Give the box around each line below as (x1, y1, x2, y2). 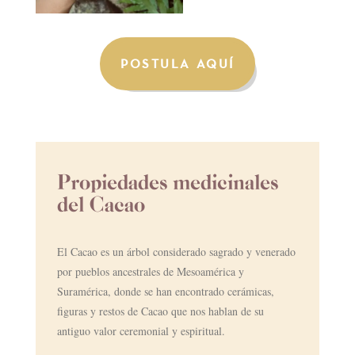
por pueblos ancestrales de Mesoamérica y (56, 263, 244, 279)
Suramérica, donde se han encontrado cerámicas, (56, 283, 274, 299)
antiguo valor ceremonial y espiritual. (56, 323, 225, 338)
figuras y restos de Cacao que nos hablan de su (56, 303, 264, 319)
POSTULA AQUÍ (120, 55, 235, 72)
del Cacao (56, 191, 145, 216)
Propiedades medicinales (56, 169, 278, 193)
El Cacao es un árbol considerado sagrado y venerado (56, 243, 296, 259)
